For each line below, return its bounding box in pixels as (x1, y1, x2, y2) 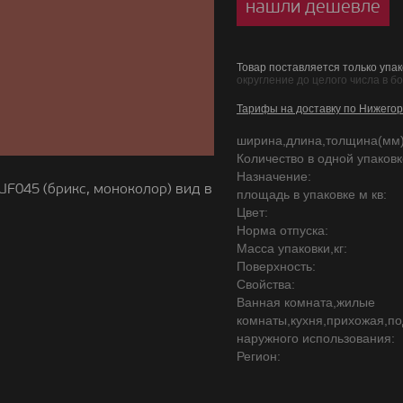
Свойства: (237, 277, 295, 291)
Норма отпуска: (237, 223, 328, 237)
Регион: (237, 349, 281, 363)
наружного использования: (237, 331, 395, 345)
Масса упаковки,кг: (237, 241, 347, 255)
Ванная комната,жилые (237, 295, 375, 309)
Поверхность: (237, 259, 316, 273)
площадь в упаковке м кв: (237, 187, 387, 201)
